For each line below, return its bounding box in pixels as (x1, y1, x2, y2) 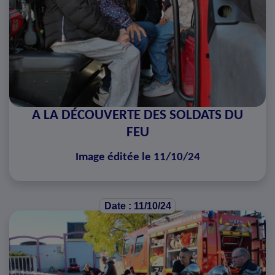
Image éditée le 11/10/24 (75, 151, 200, 164)
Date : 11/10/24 (104, 201, 171, 212)
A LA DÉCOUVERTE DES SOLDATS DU (32, 108, 243, 123)
